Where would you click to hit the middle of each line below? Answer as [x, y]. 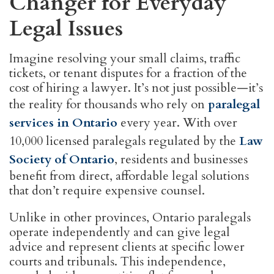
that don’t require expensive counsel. [107, 191]
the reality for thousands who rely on [109, 104]
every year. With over [177, 123]
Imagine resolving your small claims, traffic [125, 58]
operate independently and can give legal [120, 232]
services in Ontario [63, 123]
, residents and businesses [181, 159]
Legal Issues [66, 29]
